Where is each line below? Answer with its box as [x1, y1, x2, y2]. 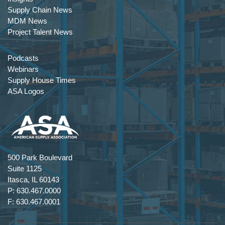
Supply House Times [8, 75, 76, 84]
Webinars [8, 64, 39, 73]
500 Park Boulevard [8, 153, 72, 162]
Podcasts [8, 53, 39, 62]
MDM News [8, 16, 47, 25]
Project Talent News [8, 27, 73, 36]
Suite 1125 [8, 164, 42, 173]
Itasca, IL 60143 [8, 175, 59, 184]
